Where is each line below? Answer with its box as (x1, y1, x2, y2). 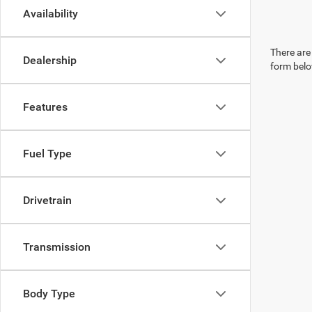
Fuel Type (23, 147, 72, 160)
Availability (23, 7, 78, 20)
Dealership (23, 54, 77, 67)
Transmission (23, 240, 91, 253)
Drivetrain (23, 194, 72, 207)
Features (23, 100, 68, 114)
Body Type (23, 287, 75, 300)
